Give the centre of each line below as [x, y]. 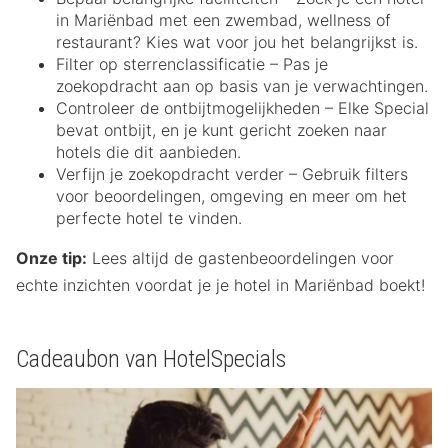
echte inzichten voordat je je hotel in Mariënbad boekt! [220, 285]
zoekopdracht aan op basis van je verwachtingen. [242, 86]
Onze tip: [51, 258]
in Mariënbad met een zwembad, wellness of [223, 20]
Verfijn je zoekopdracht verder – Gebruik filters [232, 174]
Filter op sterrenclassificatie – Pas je [192, 64]
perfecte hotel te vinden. [149, 218]
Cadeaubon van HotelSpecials [151, 359]
